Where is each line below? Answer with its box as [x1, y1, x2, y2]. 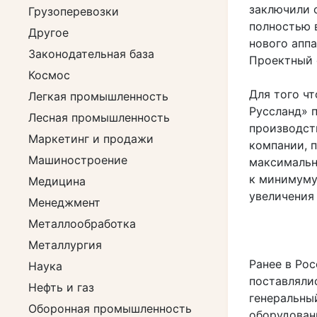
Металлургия [28, 238, 102, 252]
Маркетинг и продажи [28, 132, 154, 146]
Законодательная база [28, 47, 154, 61]
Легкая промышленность [28, 89, 168, 103]
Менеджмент [28, 195, 100, 209]
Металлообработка [28, 217, 136, 231]
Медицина [28, 174, 86, 188]
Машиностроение [28, 153, 127, 167]
